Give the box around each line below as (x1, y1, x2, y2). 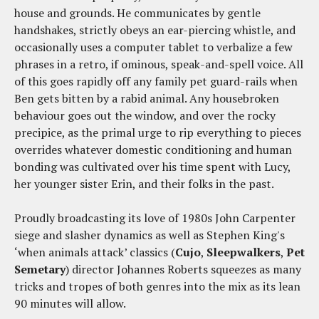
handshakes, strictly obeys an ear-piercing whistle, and (14, 22, 296, 38)
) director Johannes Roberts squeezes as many (66, 261, 301, 278)
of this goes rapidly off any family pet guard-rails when (14, 73, 298, 90)
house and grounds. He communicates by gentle (14, 5, 261, 21)
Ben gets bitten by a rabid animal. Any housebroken (14, 90, 279, 107)
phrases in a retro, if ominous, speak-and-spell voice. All (14, 56, 303, 73)
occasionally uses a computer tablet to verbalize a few (14, 39, 293, 56)
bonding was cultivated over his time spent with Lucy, (14, 159, 291, 175)
